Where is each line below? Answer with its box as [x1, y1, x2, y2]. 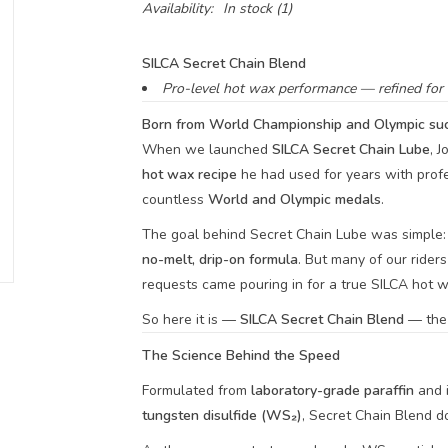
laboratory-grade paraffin [250, 381, 414, 400]
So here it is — [141, 310, 240, 329]
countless [141, 190, 208, 209]
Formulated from [141, 381, 251, 400]
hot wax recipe [141, 165, 237, 184]
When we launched [141, 140, 272, 159]
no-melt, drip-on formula [141, 250, 298, 269]
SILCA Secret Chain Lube [271, 140, 430, 159]
